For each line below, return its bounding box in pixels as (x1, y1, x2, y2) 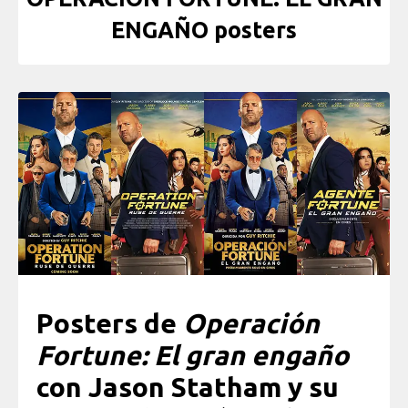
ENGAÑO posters (111, 17, 297, 44)
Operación (183, 308, 320, 340)
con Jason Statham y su (36, 372, 339, 403)
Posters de (36, 308, 183, 340)
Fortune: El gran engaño (36, 340, 349, 372)
